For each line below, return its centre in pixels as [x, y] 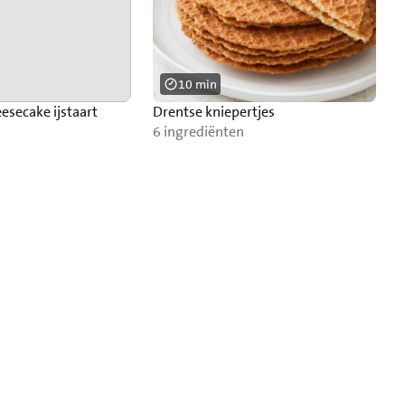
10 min [197, 84]
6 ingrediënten [198, 132]
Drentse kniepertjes [213, 112]
